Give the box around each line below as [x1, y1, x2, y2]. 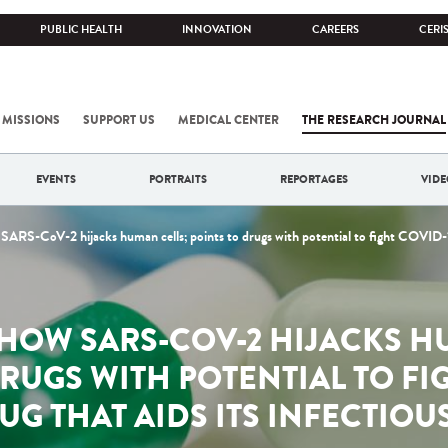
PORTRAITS [149, 171, 207, 187]
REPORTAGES [280, 171, 348, 187]
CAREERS [312, 22, 359, 37]
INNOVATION [182, 22, 252, 37]
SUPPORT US [83, 111, 155, 129]
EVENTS [36, 171, 76, 187]
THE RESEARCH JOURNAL [302, 111, 446, 129]
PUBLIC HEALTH [40, 22, 122, 37]
